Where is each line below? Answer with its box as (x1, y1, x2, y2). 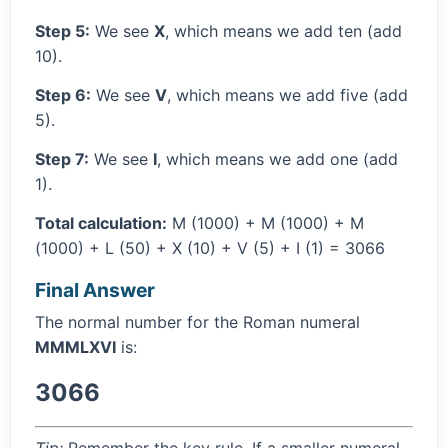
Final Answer (35, 278, 155, 303)
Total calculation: (35, 213, 167, 234)
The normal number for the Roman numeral (35, 312, 360, 333)
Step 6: (35, 85, 91, 106)
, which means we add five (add (167, 85, 408, 106)
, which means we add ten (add (165, 21, 402, 42)
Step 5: (35, 21, 90, 42)
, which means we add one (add (157, 149, 398, 170)
